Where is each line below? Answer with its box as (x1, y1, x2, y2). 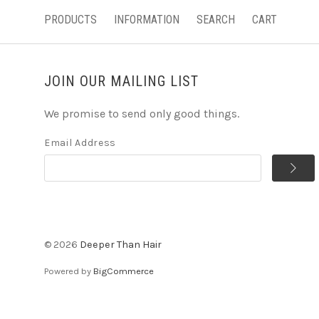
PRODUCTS (44, 13, 97, 26)
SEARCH (197, 13, 235, 26)
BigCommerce (93, 266, 154, 277)
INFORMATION (114, 13, 179, 26)
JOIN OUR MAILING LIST (44, 73, 199, 90)
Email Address (44, 137, 117, 149)
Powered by (44, 266, 93, 277)
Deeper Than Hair (80, 239, 162, 251)
